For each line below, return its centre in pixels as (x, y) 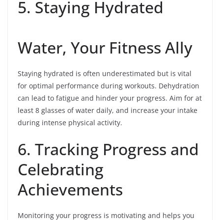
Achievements (70, 190)
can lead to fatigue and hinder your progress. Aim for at (110, 98)
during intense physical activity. (70, 123)
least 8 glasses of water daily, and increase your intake (108, 110)
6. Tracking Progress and (108, 149)
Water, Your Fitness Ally (105, 48)
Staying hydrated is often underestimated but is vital (105, 74)
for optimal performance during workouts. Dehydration (109, 86)
